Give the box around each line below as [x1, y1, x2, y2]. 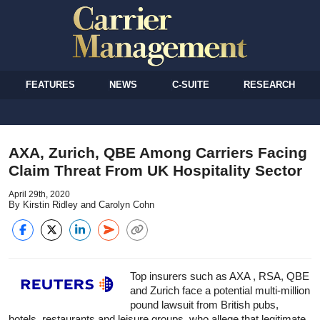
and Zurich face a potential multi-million [130, 284, 310, 296]
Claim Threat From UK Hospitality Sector [9, 161, 302, 179]
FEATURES [26, 79, 76, 90]
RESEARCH [243, 79, 295, 90]
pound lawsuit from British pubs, [130, 298, 279, 311]
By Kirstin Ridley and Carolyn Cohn [9, 199, 154, 210]
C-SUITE [171, 79, 209, 90]
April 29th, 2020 [9, 189, 70, 199]
